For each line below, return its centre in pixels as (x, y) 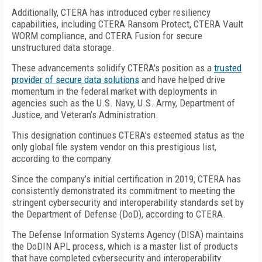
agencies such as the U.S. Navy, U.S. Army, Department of (123, 103)
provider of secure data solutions (75, 80)
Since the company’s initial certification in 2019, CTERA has (126, 179)
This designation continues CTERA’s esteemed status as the (128, 135)
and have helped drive (182, 80)
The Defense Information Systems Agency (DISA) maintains (128, 235)
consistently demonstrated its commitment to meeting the (123, 191)
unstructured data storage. (63, 47)
